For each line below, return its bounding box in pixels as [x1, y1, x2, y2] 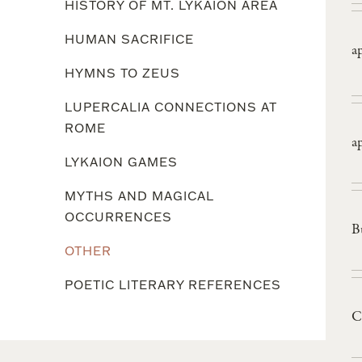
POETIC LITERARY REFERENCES [65, 276, 281, 293]
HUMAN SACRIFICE [65, 30, 194, 47]
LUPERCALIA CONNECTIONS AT [65, 98, 277, 115]
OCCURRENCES [65, 208, 172, 225]
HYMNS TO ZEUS [65, 64, 180, 81]
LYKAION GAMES [65, 153, 178, 170]
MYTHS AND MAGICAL [65, 187, 214, 204]
